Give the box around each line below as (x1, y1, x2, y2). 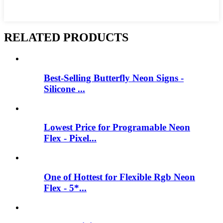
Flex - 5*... (44, 182, 87, 193)
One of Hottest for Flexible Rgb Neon (44, 171, 195, 182)
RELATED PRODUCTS (4, 31, 128, 44)
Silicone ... (44, 84, 85, 95)
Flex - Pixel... (44, 133, 97, 144)
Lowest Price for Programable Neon (44, 122, 190, 133)
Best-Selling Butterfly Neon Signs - (44, 73, 184, 84)
